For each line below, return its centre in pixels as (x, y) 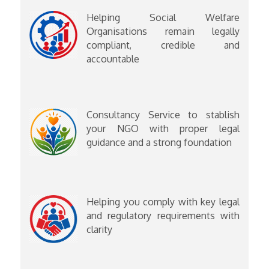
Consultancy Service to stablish (163, 115)
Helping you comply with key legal (163, 202)
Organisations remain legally (163, 32)
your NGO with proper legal (163, 129)
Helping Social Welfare (163, 18)
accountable (113, 59)
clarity (100, 230)
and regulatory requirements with (163, 216)
